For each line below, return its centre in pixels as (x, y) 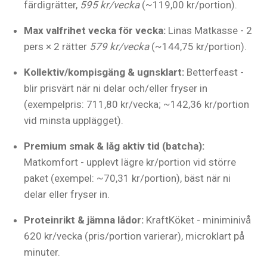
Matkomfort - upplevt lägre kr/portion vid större (130, 162)
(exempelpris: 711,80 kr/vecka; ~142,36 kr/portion (136, 104)
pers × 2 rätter (57, 46)
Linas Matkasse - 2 (209, 30)
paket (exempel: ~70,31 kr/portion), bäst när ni (127, 178)
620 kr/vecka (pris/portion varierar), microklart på (134, 236)
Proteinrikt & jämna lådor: (84, 220)
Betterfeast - (214, 72)
